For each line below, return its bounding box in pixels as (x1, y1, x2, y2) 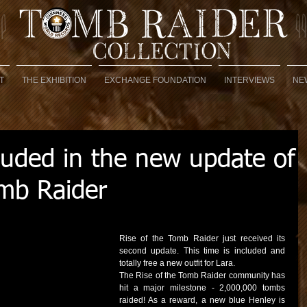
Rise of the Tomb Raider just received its (119, 234, 285, 243)
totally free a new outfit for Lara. (119, 258, 237, 268)
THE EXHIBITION (22, 75, 86, 85)
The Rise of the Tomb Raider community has (119, 271, 285, 280)
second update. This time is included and (119, 246, 285, 256)
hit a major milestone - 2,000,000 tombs (119, 283, 285, 293)
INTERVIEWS (224, 75, 275, 85)
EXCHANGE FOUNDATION (104, 75, 206, 85)
